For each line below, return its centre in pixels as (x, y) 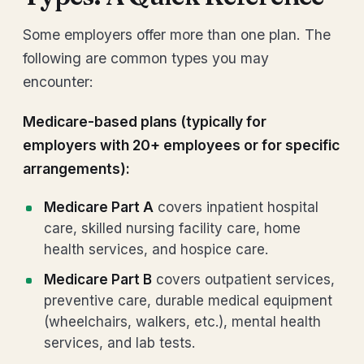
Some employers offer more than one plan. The (177, 35)
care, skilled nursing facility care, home (172, 228)
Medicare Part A (99, 207)
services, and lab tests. (119, 343)
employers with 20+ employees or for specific (181, 145)
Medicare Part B (98, 279)
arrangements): (76, 169)
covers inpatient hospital (236, 207)
